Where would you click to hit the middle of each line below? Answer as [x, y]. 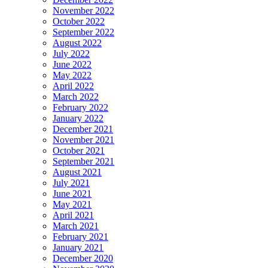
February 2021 [80, 236]
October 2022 [79, 21]
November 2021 [83, 139]
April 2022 [73, 86]
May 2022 [72, 75]
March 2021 [76, 226]
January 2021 [78, 247]
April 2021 [73, 215]
